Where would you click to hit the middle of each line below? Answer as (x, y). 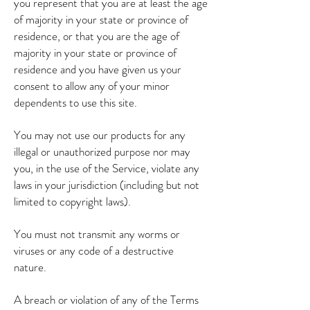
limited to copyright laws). (72, 201)
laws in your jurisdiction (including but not (107, 185)
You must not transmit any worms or (97, 234)
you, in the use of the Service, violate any (107, 168)
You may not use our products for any (100, 135)
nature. (30, 267)
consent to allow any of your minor (92, 86)
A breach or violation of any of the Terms (106, 300)
